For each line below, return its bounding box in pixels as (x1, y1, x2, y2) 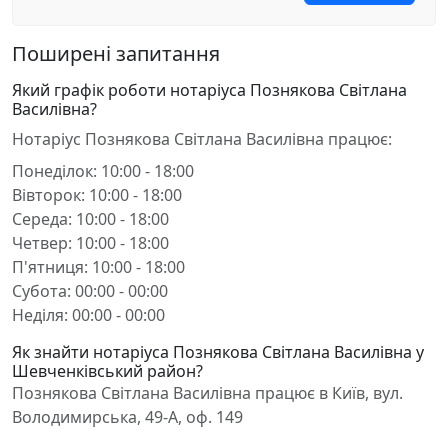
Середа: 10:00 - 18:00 (12, 208, 169, 230)
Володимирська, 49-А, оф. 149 (12, 406, 243, 428)
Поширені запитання (12, 40, 220, 67)
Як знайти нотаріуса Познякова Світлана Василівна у (12, 341, 424, 363)
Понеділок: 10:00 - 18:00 (12, 160, 194, 182)
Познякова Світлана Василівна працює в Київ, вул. (12, 382, 403, 404)
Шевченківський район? (12, 360, 203, 382)
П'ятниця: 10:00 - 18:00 (12, 256, 185, 278)
